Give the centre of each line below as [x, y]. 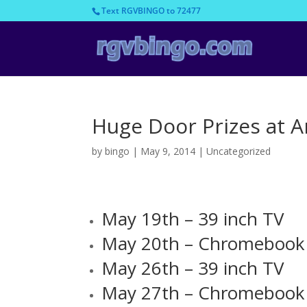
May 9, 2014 [168, 151]
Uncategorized [239, 151]
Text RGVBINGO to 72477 [151, 11]
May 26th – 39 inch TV [193, 268]
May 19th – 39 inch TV [193, 219]
